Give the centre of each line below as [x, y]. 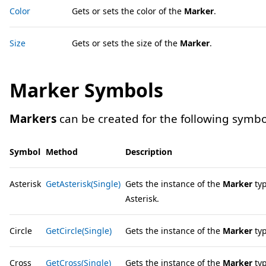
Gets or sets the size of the [126, 43]
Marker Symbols [86, 90]
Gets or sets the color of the [128, 11]
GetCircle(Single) [79, 231]
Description [149, 152]
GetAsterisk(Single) [83, 184]
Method [62, 152]
